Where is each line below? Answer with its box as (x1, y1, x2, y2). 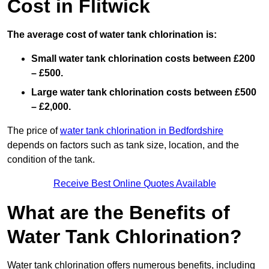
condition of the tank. (7, 154, 95, 165)
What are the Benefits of (7, 202, 230, 224)
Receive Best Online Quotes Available (53, 178, 216, 189)
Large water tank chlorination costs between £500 (31, 87, 256, 98)
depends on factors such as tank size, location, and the (7, 140, 239, 151)
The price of (7, 125, 60, 136)
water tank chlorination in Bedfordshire (60, 125, 223, 136)
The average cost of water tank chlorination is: (7, 29, 217, 40)
